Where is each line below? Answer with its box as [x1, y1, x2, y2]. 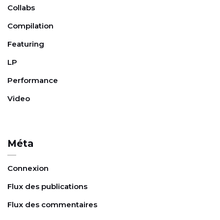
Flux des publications [7, 181, 87, 191]
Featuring [7, 39, 44, 49]
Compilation [7, 21, 54, 30]
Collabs [7, 2, 35, 12]
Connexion [7, 163, 49, 173]
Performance [7, 75, 58, 85]
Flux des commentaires [7, 199, 97, 209]
